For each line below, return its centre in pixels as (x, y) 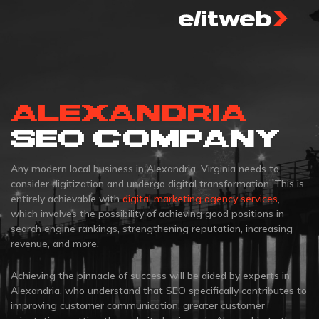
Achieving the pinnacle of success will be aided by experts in (150, 276)
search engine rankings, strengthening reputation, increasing (152, 229)
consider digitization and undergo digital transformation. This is (157, 184)
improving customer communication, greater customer (138, 305)
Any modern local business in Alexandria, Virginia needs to (145, 169)
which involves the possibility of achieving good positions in (147, 214)
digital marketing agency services (200, 199)
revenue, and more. (55, 244)
